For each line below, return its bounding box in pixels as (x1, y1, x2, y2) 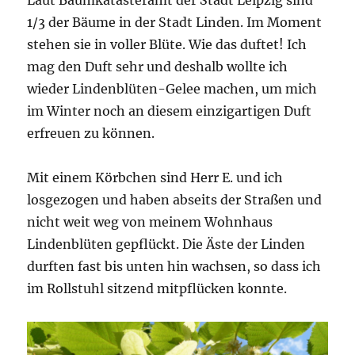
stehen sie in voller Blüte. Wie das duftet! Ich (27, 36, 307, 52)
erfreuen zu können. (27, 124, 155, 141)
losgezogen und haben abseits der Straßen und (27, 191, 323, 208)
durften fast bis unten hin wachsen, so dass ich (27, 258, 322, 274)
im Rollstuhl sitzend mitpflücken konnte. (27, 280, 288, 296)
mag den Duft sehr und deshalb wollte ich (27, 58, 288, 74)
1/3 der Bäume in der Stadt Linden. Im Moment (27, 13, 323, 30)
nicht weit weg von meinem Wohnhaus (27, 213, 273, 230)
